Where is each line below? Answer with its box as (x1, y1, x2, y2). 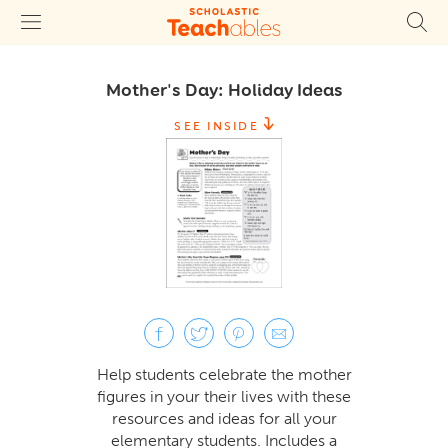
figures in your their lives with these (97, 386, 351, 406)
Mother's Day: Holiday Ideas (105, 77, 343, 102)
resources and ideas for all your (111, 408, 337, 428)
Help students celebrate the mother (96, 364, 352, 384)
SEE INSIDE (174, 118, 259, 133)
